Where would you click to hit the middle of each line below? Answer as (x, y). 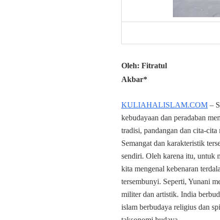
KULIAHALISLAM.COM (165, 105)
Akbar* (134, 79)
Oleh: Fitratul (144, 66)
